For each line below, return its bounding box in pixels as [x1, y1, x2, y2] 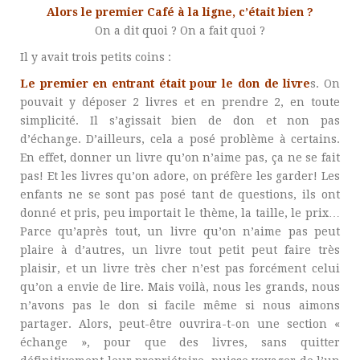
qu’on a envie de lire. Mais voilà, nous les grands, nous [20, 280, 340, 293]
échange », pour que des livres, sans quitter [20, 336, 340, 349]
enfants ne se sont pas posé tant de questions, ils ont [20, 188, 340, 201]
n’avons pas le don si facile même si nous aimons [20, 299, 340, 312]
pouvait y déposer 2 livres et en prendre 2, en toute [20, 96, 340, 108]
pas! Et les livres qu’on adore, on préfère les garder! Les [20, 170, 340, 182]
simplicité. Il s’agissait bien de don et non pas [20, 114, 340, 127]
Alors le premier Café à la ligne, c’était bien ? [47, 6, 313, 18]
